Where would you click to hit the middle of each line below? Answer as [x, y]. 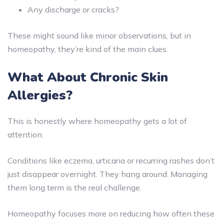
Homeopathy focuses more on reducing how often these [111, 213]
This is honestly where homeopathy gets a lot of [97, 121]
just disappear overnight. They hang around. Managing [107, 174]
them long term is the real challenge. [74, 187]
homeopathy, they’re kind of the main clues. [88, 49]
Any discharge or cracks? [73, 9]
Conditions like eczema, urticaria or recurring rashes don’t [111, 160]
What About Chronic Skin [88, 77]
